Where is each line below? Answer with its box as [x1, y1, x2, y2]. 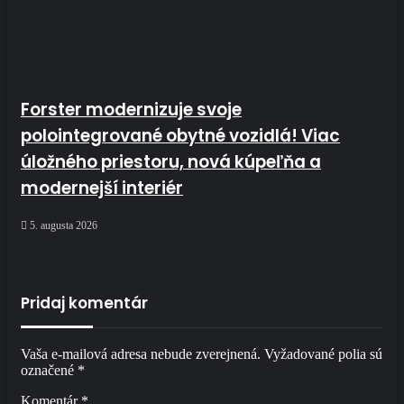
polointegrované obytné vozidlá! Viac [21, 123, 340, 148]
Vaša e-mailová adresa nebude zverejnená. [21, 346, 261, 363]
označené [21, 363, 78, 379]
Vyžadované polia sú [264, 346, 382, 363]
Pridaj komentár [21, 292, 148, 315]
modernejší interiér [21, 175, 183, 200]
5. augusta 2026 [30, 219, 97, 233]
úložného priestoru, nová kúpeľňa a [21, 149, 321, 174]
